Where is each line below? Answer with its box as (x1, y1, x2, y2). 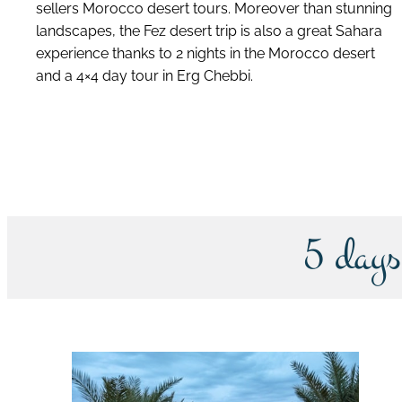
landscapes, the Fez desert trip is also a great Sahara (36, 22, 382, 39)
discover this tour (147, 136, 263, 154)
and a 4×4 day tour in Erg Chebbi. (36, 66, 253, 84)
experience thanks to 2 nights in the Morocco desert (36, 44, 375, 62)
